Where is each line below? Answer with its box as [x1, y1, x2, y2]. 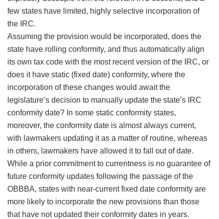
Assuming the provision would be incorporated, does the [7, 32, 201, 41]
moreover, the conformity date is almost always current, [7, 121, 196, 130]
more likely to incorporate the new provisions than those [7, 197, 199, 206]
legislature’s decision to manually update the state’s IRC [7, 96, 201, 105]
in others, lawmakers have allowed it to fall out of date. [7, 147, 194, 155]
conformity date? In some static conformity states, [7, 109, 176, 117]
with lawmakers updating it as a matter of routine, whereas [7, 134, 207, 143]
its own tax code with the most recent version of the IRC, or [7, 58, 209, 66]
